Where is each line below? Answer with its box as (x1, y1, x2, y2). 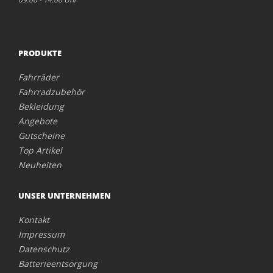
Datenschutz (18, 243, 69, 255)
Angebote (18, 115, 57, 127)
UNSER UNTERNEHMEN (18, 190, 111, 201)
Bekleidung (18, 100, 64, 112)
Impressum (18, 228, 65, 240)
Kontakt (18, 213, 49, 225)
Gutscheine (18, 129, 65, 141)
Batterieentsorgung (18, 257, 97, 269)
